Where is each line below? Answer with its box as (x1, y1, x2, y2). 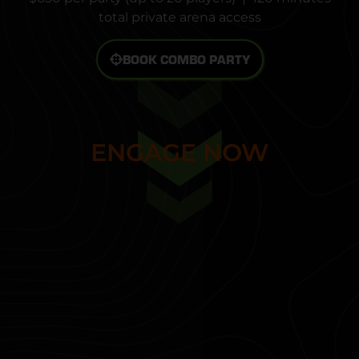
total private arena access (98, 10, 261, 26)
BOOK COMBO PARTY (122, 50, 250, 67)
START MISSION (83, 137, 276, 167)
